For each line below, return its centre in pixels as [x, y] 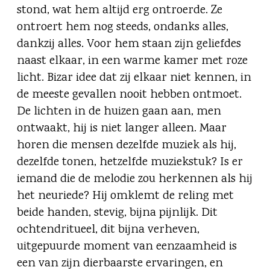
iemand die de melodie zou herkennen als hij [135, 180]
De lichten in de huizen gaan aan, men [119, 112]
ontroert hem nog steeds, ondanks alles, [123, 28]
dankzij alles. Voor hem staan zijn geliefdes [129, 45]
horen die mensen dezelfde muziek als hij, [127, 146]
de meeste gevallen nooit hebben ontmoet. [129, 95]
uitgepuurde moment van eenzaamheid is [127, 247]
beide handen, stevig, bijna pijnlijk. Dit [117, 213]
